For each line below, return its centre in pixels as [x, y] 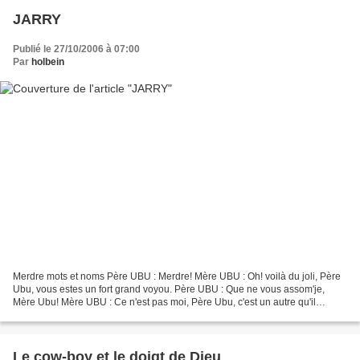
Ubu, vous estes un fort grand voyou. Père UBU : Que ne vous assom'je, [169, 290]
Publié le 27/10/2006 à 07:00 [76, 49]
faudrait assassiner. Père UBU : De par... [100, 315]
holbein [48, 61]
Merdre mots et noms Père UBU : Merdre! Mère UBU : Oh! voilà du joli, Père [177, 277]
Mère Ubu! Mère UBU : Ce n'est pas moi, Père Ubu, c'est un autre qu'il [164, 303]
